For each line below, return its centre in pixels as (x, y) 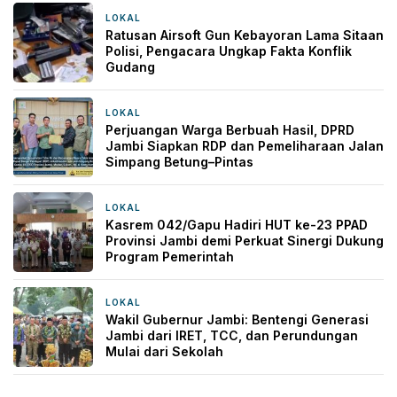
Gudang (130, 67)
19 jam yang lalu (191, 209)
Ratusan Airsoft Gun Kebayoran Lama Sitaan (245, 35)
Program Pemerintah (170, 257)
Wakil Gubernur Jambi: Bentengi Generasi (237, 320)
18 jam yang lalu (191, 114)
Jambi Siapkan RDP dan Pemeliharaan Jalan (245, 146)
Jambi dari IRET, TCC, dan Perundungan (232, 336)
